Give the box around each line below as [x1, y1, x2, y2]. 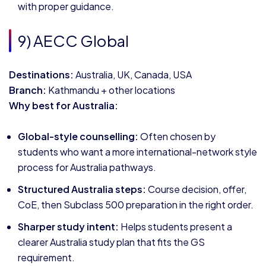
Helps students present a [119, 220, 232, 233]
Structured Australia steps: [18, 183, 146, 195]
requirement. [18, 251, 75, 264]
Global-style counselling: [18, 130, 138, 142]
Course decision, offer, [146, 183, 246, 195]
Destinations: [9, 68, 74, 81]
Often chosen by [138, 130, 216, 142]
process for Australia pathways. [18, 161, 156, 173]
